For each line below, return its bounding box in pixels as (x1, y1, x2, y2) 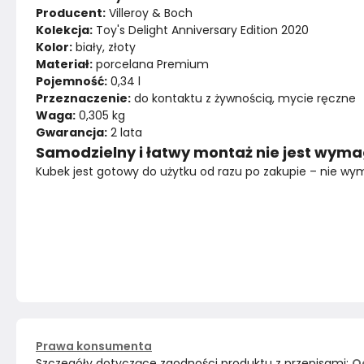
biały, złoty (72, 39, 136, 55)
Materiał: (36, 56, 93, 72)
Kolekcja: (36, 22, 93, 38)
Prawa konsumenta (36, 338, 152, 354)
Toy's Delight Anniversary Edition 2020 (93, 22, 309, 38)
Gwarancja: (36, 124, 107, 141)
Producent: (36, 5, 106, 21)
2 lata (107, 124, 142, 141)
